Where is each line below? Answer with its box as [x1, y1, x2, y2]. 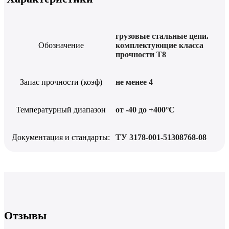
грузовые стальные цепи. [116, 32, 209, 41]
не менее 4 [116, 78, 153, 87]
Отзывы [4, 209, 47, 222]
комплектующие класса [116, 41, 203, 50]
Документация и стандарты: [12, 133, 110, 142]
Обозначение [38, 41, 84, 50]
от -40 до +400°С [116, 105, 175, 114]
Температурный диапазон [16, 105, 106, 114]
